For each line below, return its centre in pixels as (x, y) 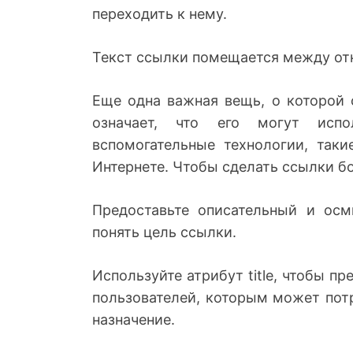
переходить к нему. (160, 13)
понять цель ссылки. (164, 232)
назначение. (134, 319)
